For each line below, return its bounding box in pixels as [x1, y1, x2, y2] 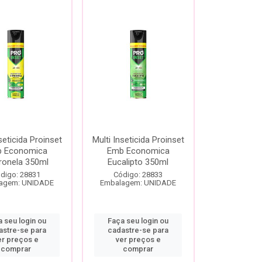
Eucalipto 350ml [108, 157, 169, 167]
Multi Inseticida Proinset [92, 135, 184, 145]
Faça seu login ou [108, 216, 169, 225]
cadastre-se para [108, 226, 169, 235]
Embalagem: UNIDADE [100, 178, 177, 187]
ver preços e [115, 235, 161, 244]
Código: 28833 [113, 170, 163, 179]
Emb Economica [106, 146, 170, 156]
